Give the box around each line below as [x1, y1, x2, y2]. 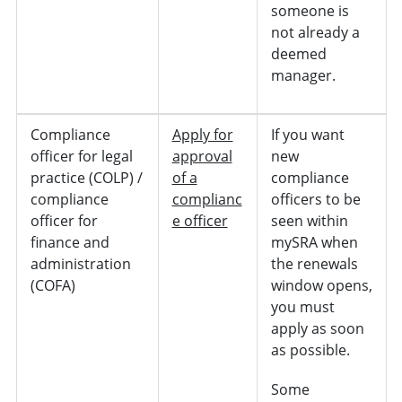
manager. [270, 66, 336, 86]
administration [30, 254, 131, 275]
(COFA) [30, 275, 75, 296]
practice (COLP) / [30, 168, 143, 188]
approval [171, 146, 232, 167]
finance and [30, 232, 109, 253]
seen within [270, 211, 348, 232]
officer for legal [30, 146, 133, 167]
